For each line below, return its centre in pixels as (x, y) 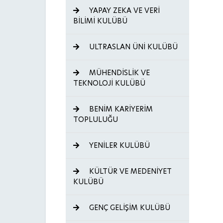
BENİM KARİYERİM (120, 109)
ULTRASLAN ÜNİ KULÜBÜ (132, 47)
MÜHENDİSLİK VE (118, 73)
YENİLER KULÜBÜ (118, 145)
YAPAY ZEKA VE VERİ (123, 10)
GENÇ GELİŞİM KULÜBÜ (129, 208)
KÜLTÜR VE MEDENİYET (129, 171)
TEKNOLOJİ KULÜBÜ (109, 83)
